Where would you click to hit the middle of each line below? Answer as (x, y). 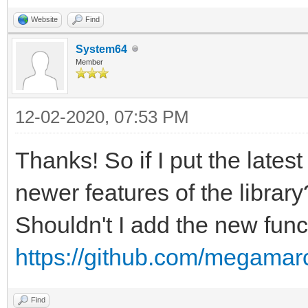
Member (89, 62)
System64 (101, 49)
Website (44, 19)
